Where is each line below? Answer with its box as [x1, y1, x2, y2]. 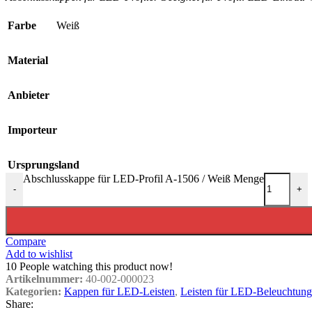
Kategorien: [6, 285, 61, 297]
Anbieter [8, 88, 49, 101]
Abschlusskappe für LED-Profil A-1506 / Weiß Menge [23, 172, 264, 185]
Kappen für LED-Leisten [64, 285, 175, 297]
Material [8, 54, 48, 66]
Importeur [8, 123, 57, 136]
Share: [6, 297, 33, 310]
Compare [6, 235, 46, 247]
